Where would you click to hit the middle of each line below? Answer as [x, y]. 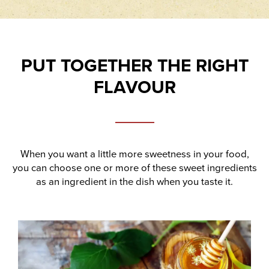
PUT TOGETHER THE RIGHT [134, 66]
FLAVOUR [134, 87]
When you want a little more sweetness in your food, [134, 154]
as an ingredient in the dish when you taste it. [134, 182]
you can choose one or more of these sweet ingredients [134, 168]
